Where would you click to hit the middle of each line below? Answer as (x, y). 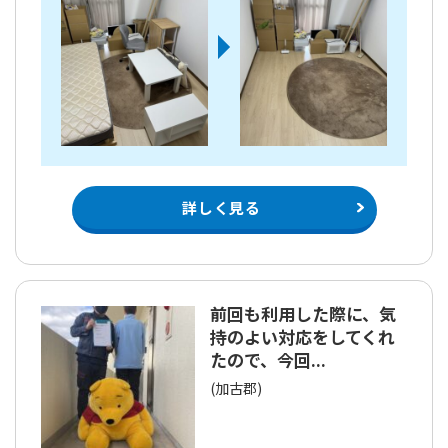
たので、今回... (268, 359)
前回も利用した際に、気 (303, 313)
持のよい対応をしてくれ (303, 336)
